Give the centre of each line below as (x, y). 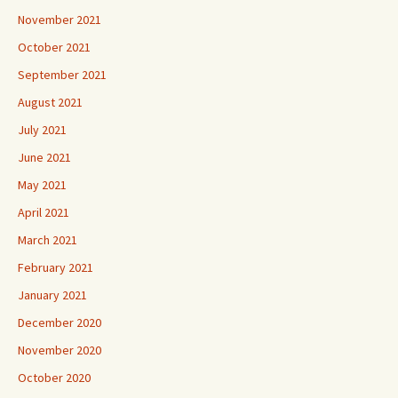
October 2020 (54, 378)
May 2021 (42, 185)
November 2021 (60, 20)
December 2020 (60, 322)
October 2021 (54, 47)
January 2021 (52, 295)
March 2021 (48, 240)
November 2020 (60, 350)
